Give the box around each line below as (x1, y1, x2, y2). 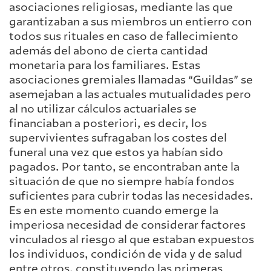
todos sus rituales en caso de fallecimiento (9, 28, 238, 44)
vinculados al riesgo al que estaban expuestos (9, 232, 254, 247)
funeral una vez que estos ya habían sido (9, 145, 223, 160)
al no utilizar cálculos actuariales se (9, 101, 197, 116)
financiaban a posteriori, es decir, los (9, 116, 207, 131)
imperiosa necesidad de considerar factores (9, 217, 246, 232)
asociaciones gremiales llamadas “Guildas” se (9, 72, 253, 87)
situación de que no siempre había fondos (9, 174, 234, 189)
